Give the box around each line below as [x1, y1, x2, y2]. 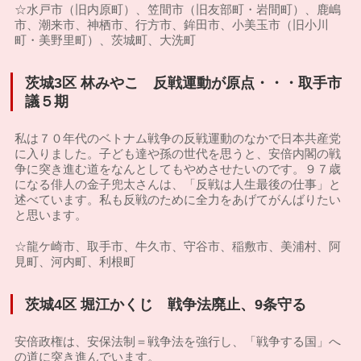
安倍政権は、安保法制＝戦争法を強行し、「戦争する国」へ [15, 334, 342, 348]
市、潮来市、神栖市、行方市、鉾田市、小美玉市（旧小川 [15, 18, 330, 31]
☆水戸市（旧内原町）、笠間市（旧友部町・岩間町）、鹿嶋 [15, 2, 342, 16]
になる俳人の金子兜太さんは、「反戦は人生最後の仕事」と [15, 177, 342, 191]
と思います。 [15, 208, 88, 222]
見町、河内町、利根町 [15, 255, 136, 268]
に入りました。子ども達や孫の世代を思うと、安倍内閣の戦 [15, 147, 342, 160]
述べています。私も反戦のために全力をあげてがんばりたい [15, 193, 342, 206]
